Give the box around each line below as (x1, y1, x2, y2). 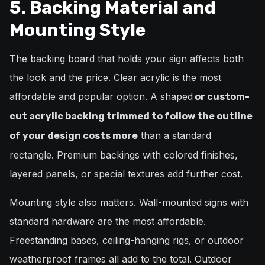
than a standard (138, 130, 211, 142)
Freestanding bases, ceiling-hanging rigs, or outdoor (9, 234, 244, 247)
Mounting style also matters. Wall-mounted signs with (9, 196, 248, 209)
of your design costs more (9, 130, 138, 142)
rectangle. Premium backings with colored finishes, (9, 149, 238, 161)
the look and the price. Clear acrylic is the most (9, 72, 221, 84)
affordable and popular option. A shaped (9, 91, 193, 103)
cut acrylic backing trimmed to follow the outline (9, 111, 253, 122)
